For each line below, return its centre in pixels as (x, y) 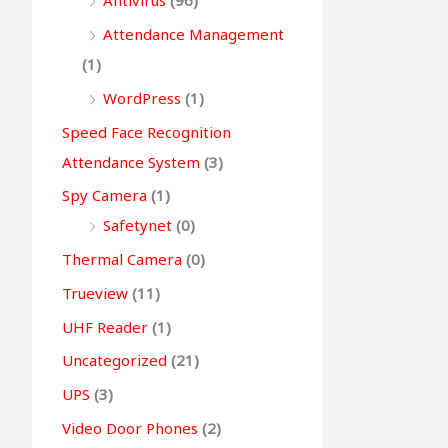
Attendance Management (193, 34)
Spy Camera (104, 195)
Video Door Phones (130, 427)
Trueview (95, 292)
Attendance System (131, 161)
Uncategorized (114, 360)
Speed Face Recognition (146, 131)
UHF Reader (105, 326)
